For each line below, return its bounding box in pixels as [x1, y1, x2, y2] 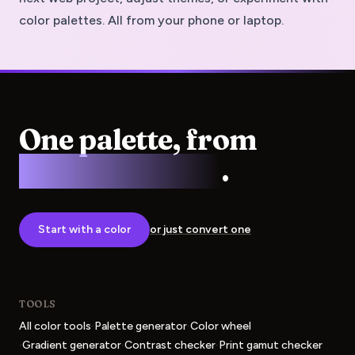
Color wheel [190, 319, 251, 333]
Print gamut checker [219, 338, 323, 352]
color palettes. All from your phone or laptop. [19, 13, 284, 28]
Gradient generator [22, 338, 121, 352]
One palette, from [19, 122, 257, 157]
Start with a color [38, 223, 131, 236]
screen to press [19, 154, 221, 189]
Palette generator [94, 319, 187, 333]
